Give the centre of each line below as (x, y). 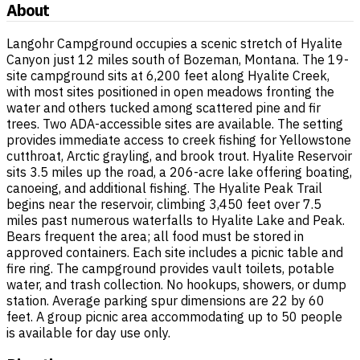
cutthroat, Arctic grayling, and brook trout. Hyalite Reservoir (179, 155)
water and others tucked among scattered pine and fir (164, 107)
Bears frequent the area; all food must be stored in (155, 236)
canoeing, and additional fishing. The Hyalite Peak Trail (164, 188)
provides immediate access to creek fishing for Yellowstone (179, 139)
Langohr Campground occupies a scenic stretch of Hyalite (174, 43)
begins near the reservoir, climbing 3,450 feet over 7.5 (164, 204)
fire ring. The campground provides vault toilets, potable (170, 268)
